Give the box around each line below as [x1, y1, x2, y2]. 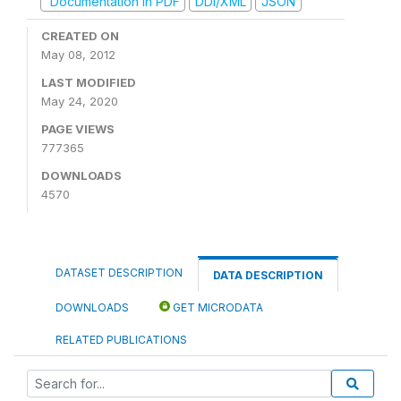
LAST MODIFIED [41, 75, 136, 90]
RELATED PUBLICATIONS [55, 333, 187, 346]
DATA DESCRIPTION [213, 269, 323, 282]
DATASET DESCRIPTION [55, 266, 183, 279]
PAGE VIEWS [41, 122, 115, 136]
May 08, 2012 [41, 47, 115, 62]
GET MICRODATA [170, 301, 263, 314]
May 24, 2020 [41, 94, 118, 108]
